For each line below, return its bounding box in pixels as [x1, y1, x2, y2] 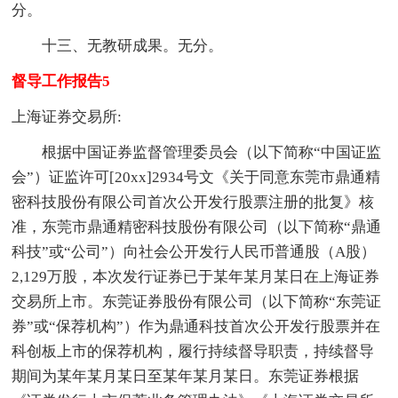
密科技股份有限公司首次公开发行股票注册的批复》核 [12, 193, 375, 211]
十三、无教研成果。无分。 [12, 36, 224, 54]
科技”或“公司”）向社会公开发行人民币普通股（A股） [12, 243, 377, 260]
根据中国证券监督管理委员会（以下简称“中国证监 [12, 143, 382, 161]
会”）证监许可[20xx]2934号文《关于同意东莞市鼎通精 [12, 168, 381, 186]
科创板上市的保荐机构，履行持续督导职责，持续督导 [12, 342, 375, 360]
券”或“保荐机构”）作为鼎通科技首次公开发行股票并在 [12, 317, 381, 335]
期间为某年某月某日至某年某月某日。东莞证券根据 [12, 367, 360, 385]
